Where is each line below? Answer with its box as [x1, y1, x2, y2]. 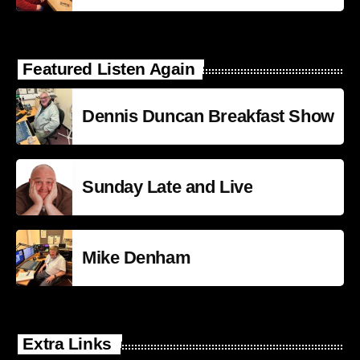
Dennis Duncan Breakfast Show [82, 106, 334, 127]
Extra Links [22, 334, 112, 354]
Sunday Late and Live [82, 177, 253, 198]
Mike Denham [82, 247, 191, 268]
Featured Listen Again [22, 59, 195, 79]
